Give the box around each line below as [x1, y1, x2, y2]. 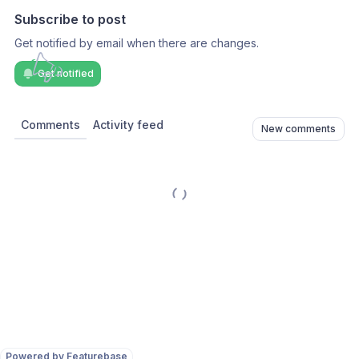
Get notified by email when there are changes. [14, 36, 259, 50]
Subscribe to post [14, 11, 126, 27]
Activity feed [93, 118, 163, 131]
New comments [261, 123, 336, 135]
